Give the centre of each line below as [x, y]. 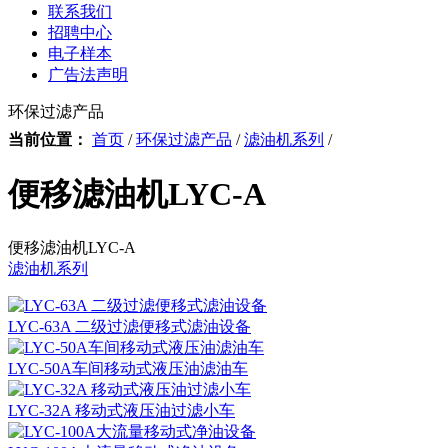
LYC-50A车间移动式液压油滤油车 [128, 369]
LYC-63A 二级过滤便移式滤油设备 [129, 327]
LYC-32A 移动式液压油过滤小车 [121, 411]
